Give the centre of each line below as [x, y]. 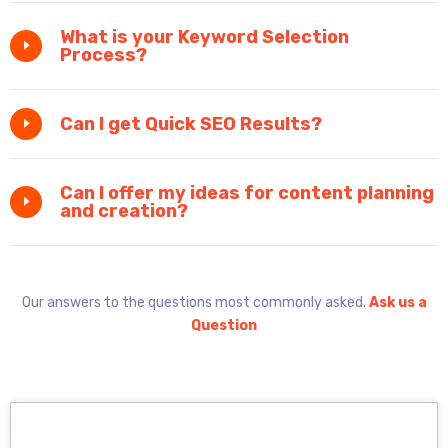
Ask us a [397, 303]
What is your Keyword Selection [204, 37]
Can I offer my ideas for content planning [247, 193]
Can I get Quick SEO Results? [191, 124]
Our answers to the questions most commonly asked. [195, 303]
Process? [103, 55]
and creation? [124, 211]
